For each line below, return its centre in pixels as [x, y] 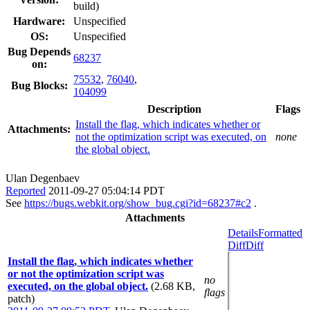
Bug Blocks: [39, 85]
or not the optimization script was [86, 273]
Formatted [280, 232]
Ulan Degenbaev [43, 178]
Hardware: [39, 21]
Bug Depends [39, 51]
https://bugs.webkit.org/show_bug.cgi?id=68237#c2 [138, 203]
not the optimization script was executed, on [171, 136]
